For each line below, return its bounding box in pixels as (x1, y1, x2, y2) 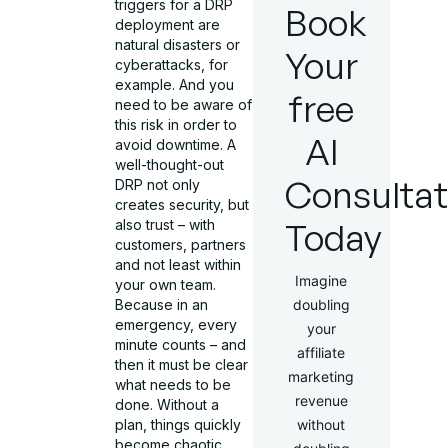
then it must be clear (115, 355, 249, 373)
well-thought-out (115, 155, 225, 173)
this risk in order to (115, 115, 238, 133)
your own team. (115, 275, 217, 293)
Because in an (115, 295, 209, 313)
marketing (288, 368, 355, 385)
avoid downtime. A (115, 135, 237, 153)
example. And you (115, 75, 235, 93)
